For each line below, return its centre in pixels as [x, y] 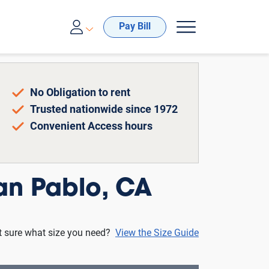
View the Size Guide [157, 234]
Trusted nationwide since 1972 [104, 110]
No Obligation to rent [80, 93]
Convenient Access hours [91, 127]
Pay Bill [135, 27]
